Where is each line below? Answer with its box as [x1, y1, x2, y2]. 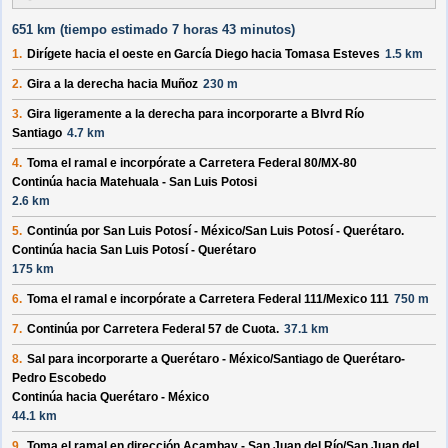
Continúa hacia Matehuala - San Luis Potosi [12, 175, 257, 190]
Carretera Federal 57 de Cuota [103, 322, 276, 337]
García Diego [174, 47, 248, 62]
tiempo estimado [64, 22, 168, 38]
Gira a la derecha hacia [27, 77, 161, 92]
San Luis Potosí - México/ [103, 224, 245, 239]
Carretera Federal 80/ [199, 156, 321, 171]
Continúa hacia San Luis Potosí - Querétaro [12, 243, 256, 258]
